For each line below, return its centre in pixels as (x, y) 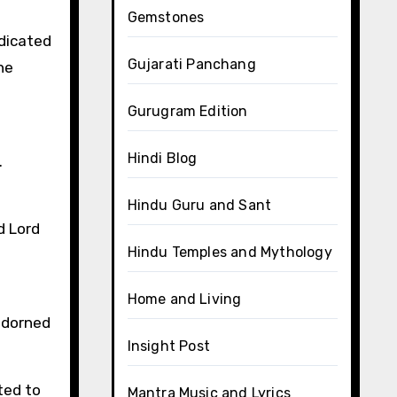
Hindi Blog (162, 158)
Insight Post (168, 346)
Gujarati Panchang (191, 64)
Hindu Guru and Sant (199, 205)
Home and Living (184, 299)
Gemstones (166, 17)
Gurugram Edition (187, 111)
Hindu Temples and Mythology (230, 252)
